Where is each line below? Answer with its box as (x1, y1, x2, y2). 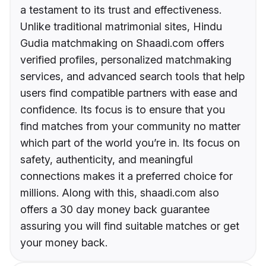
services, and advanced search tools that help (20, 70, 245, 83)
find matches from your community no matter (20, 120, 240, 133)
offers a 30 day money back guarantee (20, 203, 210, 216)
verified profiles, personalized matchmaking (20, 53, 232, 66)
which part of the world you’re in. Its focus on (20, 137, 240, 150)
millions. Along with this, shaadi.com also (20, 186, 219, 199)
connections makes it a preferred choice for (20, 170, 233, 183)
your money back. (20, 236, 107, 249)
